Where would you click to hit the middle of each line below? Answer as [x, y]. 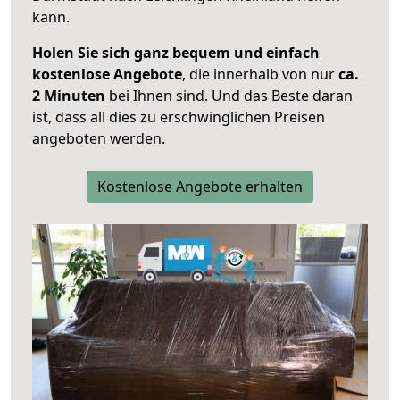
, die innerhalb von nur [260, 75]
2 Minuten [69, 96]
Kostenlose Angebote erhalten [200, 187]
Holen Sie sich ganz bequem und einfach [176, 53]
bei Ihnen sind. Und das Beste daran [229, 96]
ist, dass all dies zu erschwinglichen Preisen [179, 117]
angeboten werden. [99, 139]
